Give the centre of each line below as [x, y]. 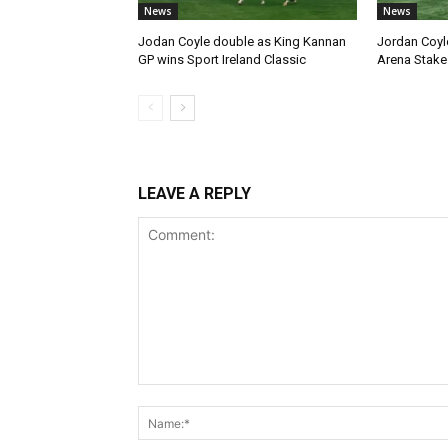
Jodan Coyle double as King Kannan [242, 42]
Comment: [170, 395]
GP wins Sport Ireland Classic [222, 60]
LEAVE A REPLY [194, 194]
